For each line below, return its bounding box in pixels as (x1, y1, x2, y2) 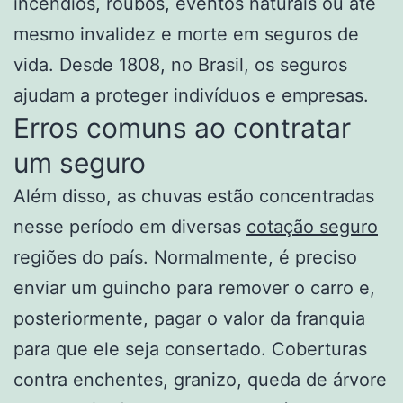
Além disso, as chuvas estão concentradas (13, 184, 374, 207)
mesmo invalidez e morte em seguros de (13, 22, 359, 45)
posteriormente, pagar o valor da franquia (13, 307, 365, 329)
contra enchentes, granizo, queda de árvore (13, 368, 387, 390)
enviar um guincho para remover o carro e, (13, 276, 375, 299)
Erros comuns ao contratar (13, 111, 351, 144)
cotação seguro (246, 215, 378, 237)
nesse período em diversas (13, 215, 246, 237)
